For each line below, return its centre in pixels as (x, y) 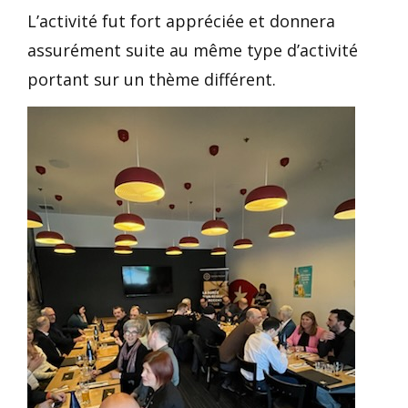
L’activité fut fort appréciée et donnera (181, 21)
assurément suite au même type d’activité (193, 51)
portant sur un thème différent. (152, 80)
